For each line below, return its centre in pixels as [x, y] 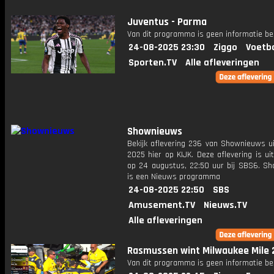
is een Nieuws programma [174, 177]
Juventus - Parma [167, 22]
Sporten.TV [153, 63]
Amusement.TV [162, 205]
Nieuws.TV [225, 205]
